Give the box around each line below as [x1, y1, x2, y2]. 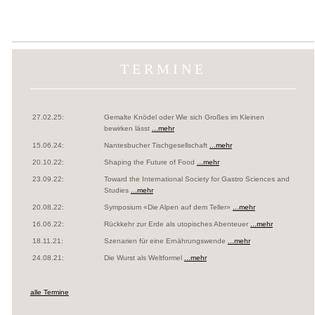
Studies [103, 186, 131, 195]
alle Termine [30, 288, 69, 297]
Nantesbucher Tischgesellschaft [103, 141, 210, 150]
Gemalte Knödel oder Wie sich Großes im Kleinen [103, 113, 264, 122]
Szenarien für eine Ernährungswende [103, 237, 228, 245]
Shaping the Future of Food [103, 158, 197, 167]
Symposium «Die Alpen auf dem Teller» [103, 203, 233, 212]
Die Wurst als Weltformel [103, 254, 184, 262]
